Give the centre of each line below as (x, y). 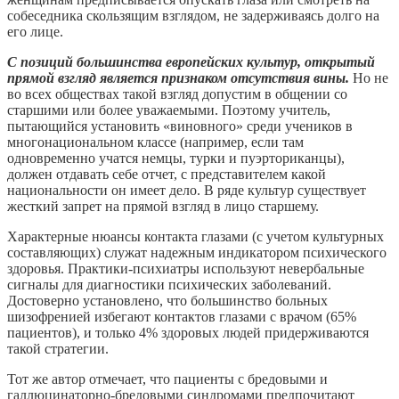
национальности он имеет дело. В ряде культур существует (187, 191)
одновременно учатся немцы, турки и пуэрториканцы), (176, 159)
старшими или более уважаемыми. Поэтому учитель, (169, 110)
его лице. (35, 32)
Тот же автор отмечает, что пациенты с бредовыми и (167, 379)
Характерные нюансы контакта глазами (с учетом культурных (195, 237)
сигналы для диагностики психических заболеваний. (169, 285)
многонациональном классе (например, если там (155, 142)
